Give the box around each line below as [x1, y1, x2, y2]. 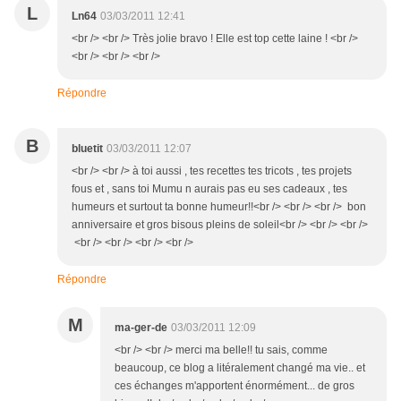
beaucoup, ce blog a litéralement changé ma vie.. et [115, 362, 365, 375]
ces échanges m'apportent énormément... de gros [115, 380, 354, 393]
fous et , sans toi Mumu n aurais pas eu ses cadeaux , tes [72, 183, 347, 196]
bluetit [72, 142, 103, 156]
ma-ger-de [115, 321, 167, 335]
